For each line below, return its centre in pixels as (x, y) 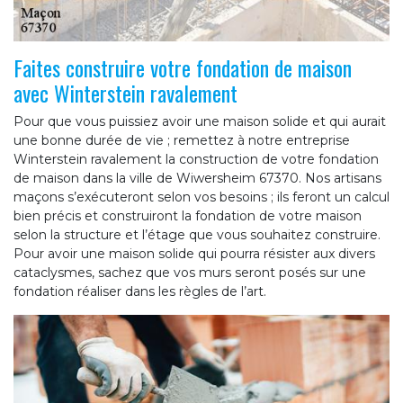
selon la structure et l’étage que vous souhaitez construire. (197, 234)
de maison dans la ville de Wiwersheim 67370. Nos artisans (197, 178)
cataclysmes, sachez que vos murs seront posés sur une (190, 272)
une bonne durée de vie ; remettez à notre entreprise (182, 140)
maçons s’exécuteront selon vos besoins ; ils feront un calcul (201, 197)
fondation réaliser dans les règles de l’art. (140, 291)
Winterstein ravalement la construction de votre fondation (196, 159)
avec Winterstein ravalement (125, 92)
